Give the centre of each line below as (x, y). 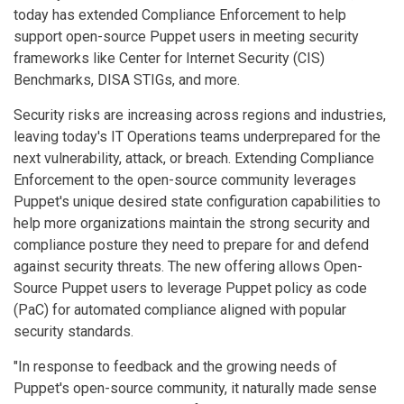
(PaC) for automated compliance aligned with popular (180, 310)
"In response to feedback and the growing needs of (175, 367)
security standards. (73, 331)
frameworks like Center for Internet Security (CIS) (169, 58)
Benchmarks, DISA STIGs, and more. (127, 80)
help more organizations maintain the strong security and (192, 223)
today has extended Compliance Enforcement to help (180, 15)
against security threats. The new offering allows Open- (188, 266)
